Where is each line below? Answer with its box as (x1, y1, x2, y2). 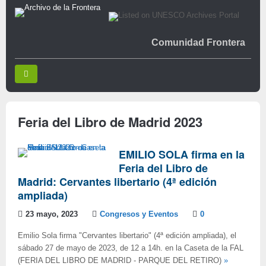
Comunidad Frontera (151, 37, 245, 47)
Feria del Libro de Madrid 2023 (18, 112, 202, 131)
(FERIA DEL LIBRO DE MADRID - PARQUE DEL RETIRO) (18, 256, 224, 265)
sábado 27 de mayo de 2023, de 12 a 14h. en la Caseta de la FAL (18, 244, 243, 252)
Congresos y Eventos (100, 210, 178, 218)
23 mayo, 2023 (26, 210, 78, 218)
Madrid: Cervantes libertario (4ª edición (18, 174, 217, 189)
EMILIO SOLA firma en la (119, 147, 245, 162)
